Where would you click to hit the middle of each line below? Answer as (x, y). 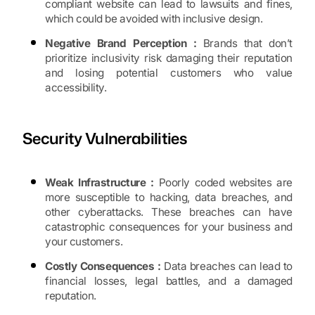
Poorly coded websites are (223, 183)
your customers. (84, 242)
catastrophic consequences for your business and (169, 227)
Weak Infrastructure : (99, 183)
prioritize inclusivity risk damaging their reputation (169, 58)
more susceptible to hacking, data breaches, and (169, 198)
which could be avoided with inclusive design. (154, 19)
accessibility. (76, 88)
